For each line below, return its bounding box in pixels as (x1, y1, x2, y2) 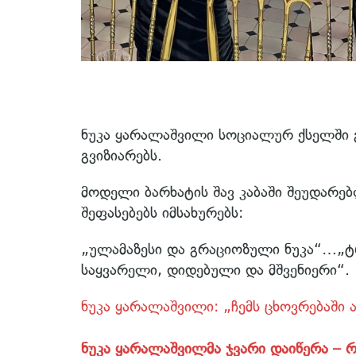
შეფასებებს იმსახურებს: (81, 203, 243, 222)
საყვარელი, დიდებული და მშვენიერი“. (81, 261, 350, 280)
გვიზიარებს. (81, 146, 162, 165)
